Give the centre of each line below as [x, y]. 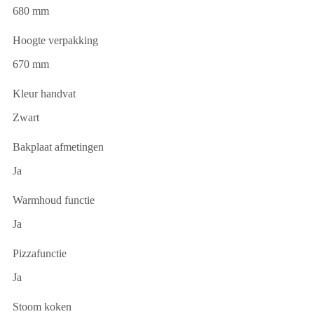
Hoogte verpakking [55, 41]
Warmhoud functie [54, 200]
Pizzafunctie [40, 254]
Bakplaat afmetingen [58, 147]
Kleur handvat [44, 94]
